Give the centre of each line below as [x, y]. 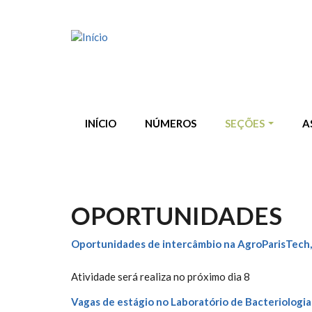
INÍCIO [101, 123]
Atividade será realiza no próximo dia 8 [161, 276]
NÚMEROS [171, 123]
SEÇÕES [246, 123]
